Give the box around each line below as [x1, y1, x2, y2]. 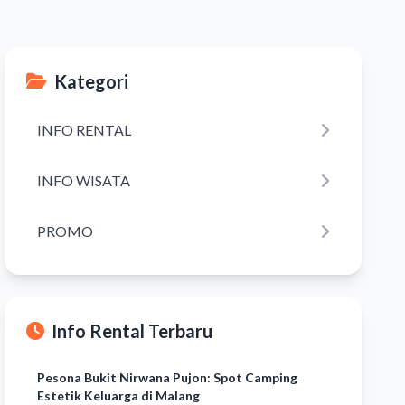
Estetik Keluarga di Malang [37, 388, 201, 403]
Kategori [54, 71, 129, 92]
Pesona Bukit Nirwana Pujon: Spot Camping [37, 370, 298, 385]
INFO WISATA [37, 172, 131, 189]
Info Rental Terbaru [52, 320, 213, 342]
